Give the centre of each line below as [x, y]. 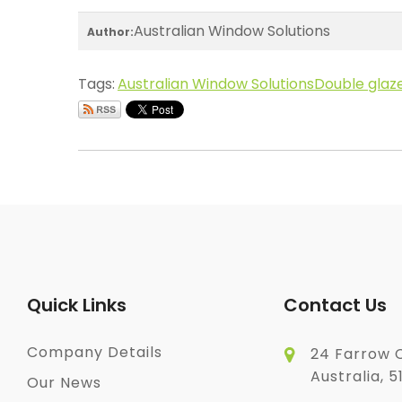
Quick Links [77, 305]
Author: [110, 32]
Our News [64, 383]
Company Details [95, 352]
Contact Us [335, 305]
